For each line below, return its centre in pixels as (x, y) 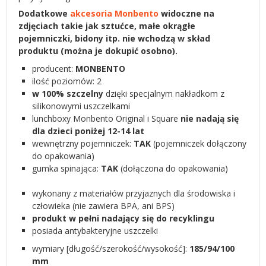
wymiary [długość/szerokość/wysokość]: (111, 249)
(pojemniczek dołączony (199, 144)
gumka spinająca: (66, 169)
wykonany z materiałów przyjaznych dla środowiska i (134, 194)
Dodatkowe (44, 14)
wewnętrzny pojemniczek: (83, 144)
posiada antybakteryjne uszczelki (95, 231)
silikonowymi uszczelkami (81, 106)
